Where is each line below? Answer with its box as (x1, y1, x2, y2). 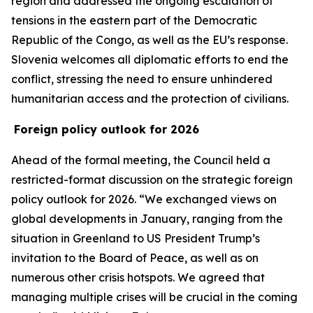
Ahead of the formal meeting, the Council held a (11, 153, 270, 167)
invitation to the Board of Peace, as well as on (11, 251, 259, 265)
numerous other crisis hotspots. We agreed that (11, 270, 265, 284)
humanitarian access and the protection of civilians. (11, 92, 289, 105)
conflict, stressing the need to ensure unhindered (11, 72, 272, 86)
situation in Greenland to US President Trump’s (11, 231, 260, 245)
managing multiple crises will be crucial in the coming (11, 290, 298, 304)
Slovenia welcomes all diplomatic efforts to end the (11, 52, 289, 66)
